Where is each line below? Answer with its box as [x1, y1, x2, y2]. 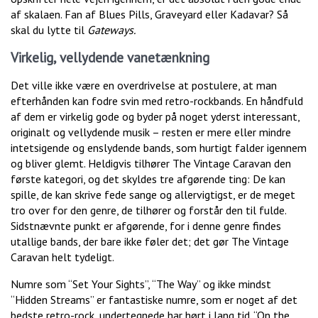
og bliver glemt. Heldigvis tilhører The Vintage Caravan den [11, 156, 291, 171]
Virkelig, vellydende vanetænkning [11, 49, 209, 67]
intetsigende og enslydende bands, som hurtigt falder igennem [11, 141, 307, 155]
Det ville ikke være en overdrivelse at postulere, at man [11, 78, 277, 93]
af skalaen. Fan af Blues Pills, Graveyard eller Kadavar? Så [11, 7, 288, 22]
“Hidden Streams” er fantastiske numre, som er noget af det [11, 292, 297, 307]
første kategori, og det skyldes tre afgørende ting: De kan [11, 172, 285, 187]
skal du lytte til [11, 23, 87, 38]
